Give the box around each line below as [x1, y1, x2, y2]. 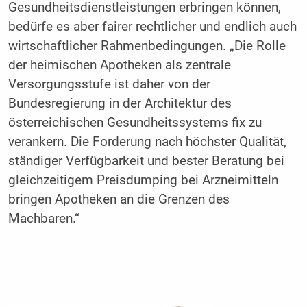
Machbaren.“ [8, 211, 79, 227]
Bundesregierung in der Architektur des [8, 96, 232, 112]
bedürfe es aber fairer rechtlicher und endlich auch [8, 19, 297, 35]
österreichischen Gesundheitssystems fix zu [8, 115, 262, 131]
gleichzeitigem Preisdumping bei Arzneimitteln [8, 173, 278, 188]
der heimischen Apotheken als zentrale [8, 58, 231, 73]
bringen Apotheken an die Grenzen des [8, 192, 230, 208]
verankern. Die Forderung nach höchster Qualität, [8, 134, 286, 150]
